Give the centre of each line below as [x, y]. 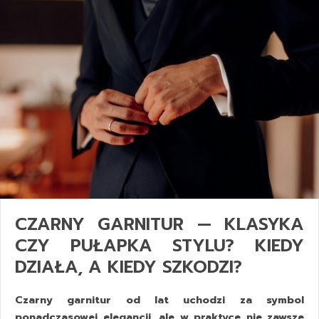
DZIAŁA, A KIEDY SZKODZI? [129, 267]
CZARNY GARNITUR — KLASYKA [159, 225]
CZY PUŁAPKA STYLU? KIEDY [159, 246]
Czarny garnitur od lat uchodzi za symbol [159, 300]
